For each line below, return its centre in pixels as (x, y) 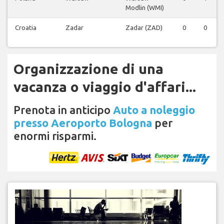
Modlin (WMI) (145, 8)
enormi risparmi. (55, 136)
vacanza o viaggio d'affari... (105, 87)
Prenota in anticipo (63, 110)
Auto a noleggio (154, 110)
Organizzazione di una (88, 69)
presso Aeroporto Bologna (83, 123)
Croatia (26, 28)
